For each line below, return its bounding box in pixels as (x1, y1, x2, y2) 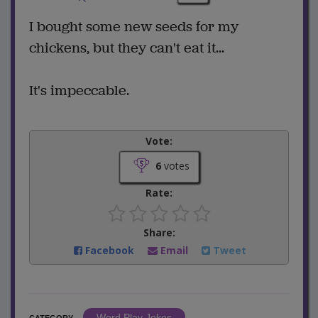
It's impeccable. (29, 80, 129, 100)
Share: (143, 225, 175, 239)
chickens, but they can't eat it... (29, 38, 224, 57)
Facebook (82, 243, 137, 257)
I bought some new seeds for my (29, 16, 238, 36)
